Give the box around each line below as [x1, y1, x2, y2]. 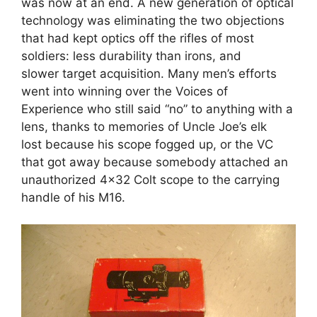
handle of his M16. [21, 190, 125, 204]
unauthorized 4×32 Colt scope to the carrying [21, 172, 279, 187]
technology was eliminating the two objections [21, 13, 284, 28]
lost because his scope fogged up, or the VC [21, 137, 273, 151]
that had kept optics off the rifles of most [21, 30, 254, 45]
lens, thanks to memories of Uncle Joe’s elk [21, 119, 267, 134]
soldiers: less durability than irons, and [21, 48, 241, 63]
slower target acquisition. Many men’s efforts [21, 66, 277, 81]
